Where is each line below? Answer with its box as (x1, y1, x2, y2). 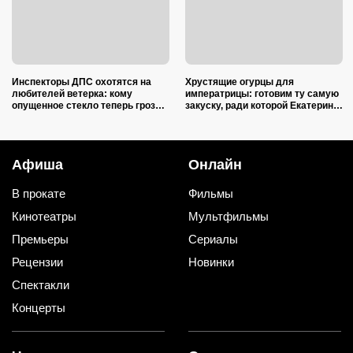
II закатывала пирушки (185, 112, 291, 124)
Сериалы (188, 232, 238, 247)
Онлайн (188, 157, 242, 173)
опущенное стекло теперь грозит (12, 100, 165, 112)
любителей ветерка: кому (12, 88, 132, 100)
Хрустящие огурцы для (185, 76, 294, 88)
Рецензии (12, 255, 63, 269)
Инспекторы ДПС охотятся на (12, 76, 151, 88)
